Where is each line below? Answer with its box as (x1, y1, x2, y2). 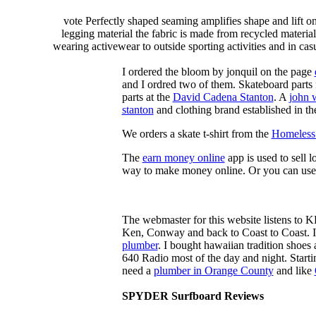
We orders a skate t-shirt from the (121, 128, 272, 140)
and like (273, 265, 315, 276)
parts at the (121, 91, 173, 103)
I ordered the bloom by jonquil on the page (121, 66, 315, 78)
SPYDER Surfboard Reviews (121, 290, 264, 302)
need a (121, 265, 154, 276)
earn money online (142, 152, 225, 164)
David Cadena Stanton (172, 91, 274, 103)
